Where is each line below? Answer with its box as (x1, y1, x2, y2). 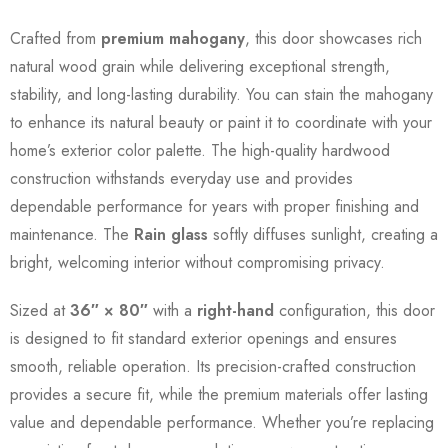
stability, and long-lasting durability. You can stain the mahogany (10, 83, 433, 106)
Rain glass (134, 223, 208, 246)
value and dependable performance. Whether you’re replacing (10, 411, 434, 434)
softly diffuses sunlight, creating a (208, 223, 438, 246)
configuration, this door (274, 299, 435, 322)
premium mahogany (101, 27, 245, 50)
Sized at (10, 299, 70, 322)
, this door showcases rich (245, 27, 422, 50)
